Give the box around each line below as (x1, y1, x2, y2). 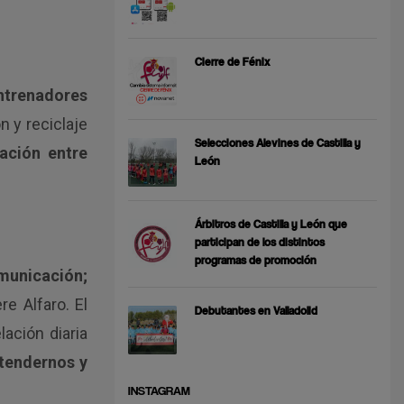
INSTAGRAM (128, 382, 190, 398)
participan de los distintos (195, 234, 325, 249)
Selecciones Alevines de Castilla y (195, 135, 361, 150)
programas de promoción (195, 252, 317, 267)
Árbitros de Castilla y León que (195, 216, 347, 231)
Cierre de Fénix (195, 54, 270, 69)
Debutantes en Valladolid (195, 303, 317, 317)
